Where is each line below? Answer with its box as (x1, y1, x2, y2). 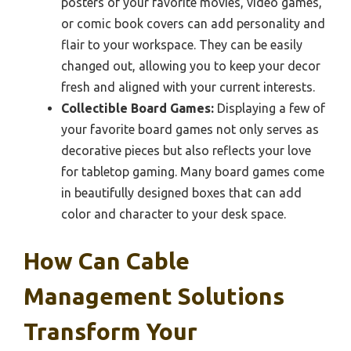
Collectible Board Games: (61, 100, 214, 115)
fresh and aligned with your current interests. (61, 79, 315, 94)
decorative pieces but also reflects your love (61, 143, 311, 157)
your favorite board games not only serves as (61, 121, 319, 136)
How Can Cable (24, 247, 190, 274)
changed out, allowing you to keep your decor (61, 58, 320, 73)
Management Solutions (24, 282, 284, 309)
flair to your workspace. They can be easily (61, 37, 302, 52)
